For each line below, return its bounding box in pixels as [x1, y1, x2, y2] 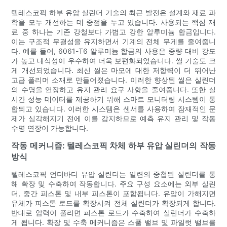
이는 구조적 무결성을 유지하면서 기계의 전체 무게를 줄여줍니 [11, 37, 216, 46]
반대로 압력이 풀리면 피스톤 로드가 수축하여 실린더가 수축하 [11, 208, 216, 217]
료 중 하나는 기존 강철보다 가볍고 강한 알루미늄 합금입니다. [11, 27, 216, 36]
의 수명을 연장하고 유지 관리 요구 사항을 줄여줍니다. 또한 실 [11, 85, 216, 94]
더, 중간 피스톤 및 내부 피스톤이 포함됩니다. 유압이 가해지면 [11, 189, 216, 198]
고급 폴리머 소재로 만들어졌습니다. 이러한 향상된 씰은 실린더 [11, 75, 216, 85]
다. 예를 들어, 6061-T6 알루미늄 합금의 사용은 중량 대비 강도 [11, 47, 216, 56]
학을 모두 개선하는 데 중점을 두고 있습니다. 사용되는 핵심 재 [11, 18, 216, 27]
